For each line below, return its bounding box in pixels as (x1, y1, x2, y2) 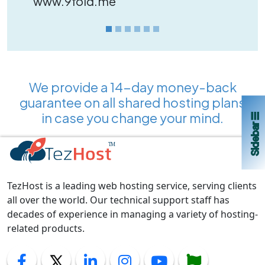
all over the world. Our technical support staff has (7, 193, 230, 206)
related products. (7, 222, 85, 235)
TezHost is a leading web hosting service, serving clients (7, 179, 257, 192)
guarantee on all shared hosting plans (20, 94, 245, 111)
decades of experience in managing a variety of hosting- (7, 208, 258, 221)
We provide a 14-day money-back (28, 79, 237, 95)
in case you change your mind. (41, 109, 224, 126)
